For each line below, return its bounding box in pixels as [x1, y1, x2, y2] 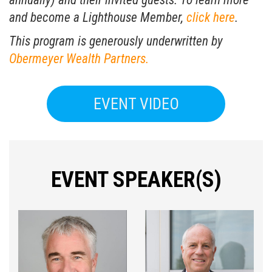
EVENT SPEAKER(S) [50, 167, 222, 192]
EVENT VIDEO [93, 95, 179, 113]
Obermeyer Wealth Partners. [9, 51, 149, 66]
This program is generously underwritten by [9, 33, 223, 49]
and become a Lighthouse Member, [9, 10, 186, 25]
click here [186, 10, 235, 25]
